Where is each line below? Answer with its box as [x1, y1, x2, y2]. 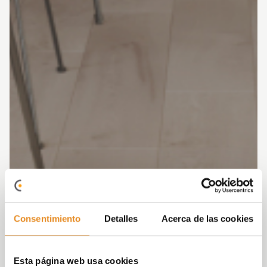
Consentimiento [14, 213, 81, 223]
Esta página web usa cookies [14, 255, 138, 266]
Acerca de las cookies [161, 213, 253, 223]
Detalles [104, 213, 138, 223]
